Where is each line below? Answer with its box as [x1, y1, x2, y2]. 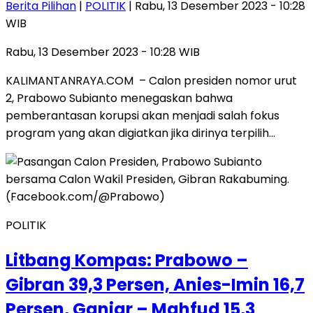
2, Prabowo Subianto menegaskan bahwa [6, 89, 233, 106]
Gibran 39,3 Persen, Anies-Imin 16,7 [6, 272, 305, 296]
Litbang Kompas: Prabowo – [6, 248, 248, 272]
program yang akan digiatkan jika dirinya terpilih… [6, 124, 275, 141]
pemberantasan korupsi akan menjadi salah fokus [6, 107, 279, 124]
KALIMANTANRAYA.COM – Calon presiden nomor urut [6, 72, 297, 89]
